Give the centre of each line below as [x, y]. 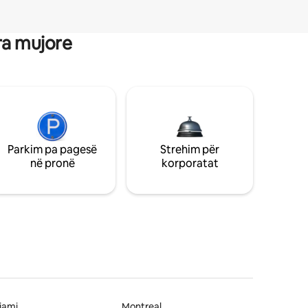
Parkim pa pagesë [52, 149]
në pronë [52, 163]
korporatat [190, 163]
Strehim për [190, 149]
